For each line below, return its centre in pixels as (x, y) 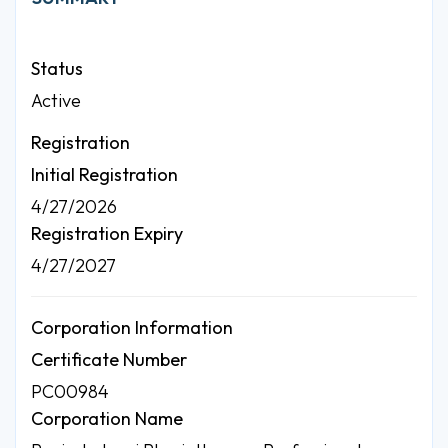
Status (57, 68)
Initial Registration (104, 174)
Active (56, 100)
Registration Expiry (107, 233)
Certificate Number (109, 359)
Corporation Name (107, 418)
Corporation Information (132, 327)
